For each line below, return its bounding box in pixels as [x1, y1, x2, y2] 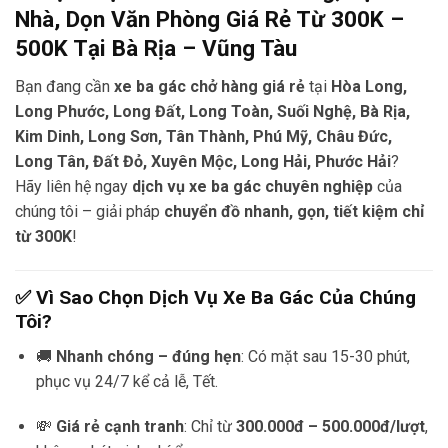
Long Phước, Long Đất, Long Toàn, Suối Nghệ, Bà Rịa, [15, 102, 410, 122]
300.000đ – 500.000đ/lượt [235, 417, 425, 437]
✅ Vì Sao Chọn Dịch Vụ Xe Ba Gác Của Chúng [15, 285, 416, 309]
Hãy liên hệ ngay [15, 177, 132, 197]
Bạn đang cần [15, 77, 114, 97]
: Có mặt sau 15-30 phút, [240, 346, 410, 366]
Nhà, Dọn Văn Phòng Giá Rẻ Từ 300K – [15, 6, 404, 32]
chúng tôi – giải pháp [15, 202, 164, 222]
